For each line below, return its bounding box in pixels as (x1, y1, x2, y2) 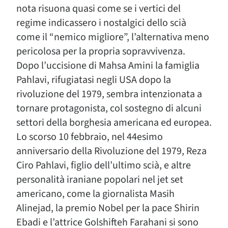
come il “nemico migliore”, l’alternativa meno (16, 30, 209, 44)
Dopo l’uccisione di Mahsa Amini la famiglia (16, 59, 199, 73)
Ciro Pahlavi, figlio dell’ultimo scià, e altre (16, 158, 191, 173)
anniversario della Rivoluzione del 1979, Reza (16, 144, 207, 158)
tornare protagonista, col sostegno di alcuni (16, 101, 202, 116)
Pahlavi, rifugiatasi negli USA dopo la (16, 73, 171, 87)
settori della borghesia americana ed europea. (16, 116, 212, 130)
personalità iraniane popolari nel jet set (16, 173, 183, 187)
